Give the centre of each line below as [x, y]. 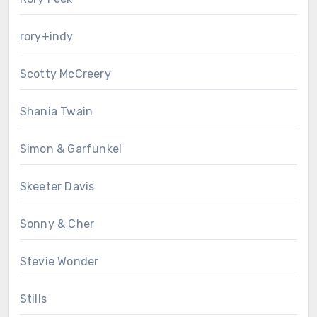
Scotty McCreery [65, 74]
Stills [33, 299]
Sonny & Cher [57, 224]
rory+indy [46, 36]
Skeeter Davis [57, 186]
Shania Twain [56, 111]
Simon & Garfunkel [71, 149]
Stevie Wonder [59, 261]
